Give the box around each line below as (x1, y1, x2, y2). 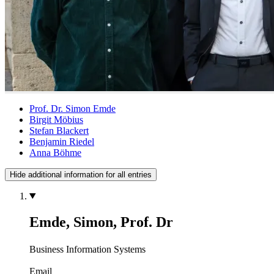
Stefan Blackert (29, 125, 89, 136)
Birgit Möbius (29, 114, 83, 125)
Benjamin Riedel (29, 136, 94, 147)
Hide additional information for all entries (10, 169, 152, 179)
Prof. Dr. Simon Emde (29, 103, 116, 114)
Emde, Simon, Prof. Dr (29, 213, 173, 230)
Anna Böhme (29, 147, 81, 158)
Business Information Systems (29, 243, 146, 254)
